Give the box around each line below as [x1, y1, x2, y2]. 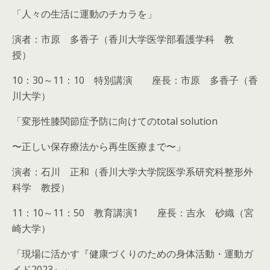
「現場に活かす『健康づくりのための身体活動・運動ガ [12, 247, 253, 260]
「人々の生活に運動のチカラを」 [12, 7, 166, 20]
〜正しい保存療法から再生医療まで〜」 [12, 140, 186, 153]
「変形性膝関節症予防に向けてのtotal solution [12, 115, 218, 128]
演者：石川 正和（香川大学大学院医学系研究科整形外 [12, 165, 253, 178]
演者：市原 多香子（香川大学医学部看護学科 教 [12, 33, 234, 46]
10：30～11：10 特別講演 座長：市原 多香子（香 [12, 74, 258, 87]
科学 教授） [12, 181, 70, 194]
